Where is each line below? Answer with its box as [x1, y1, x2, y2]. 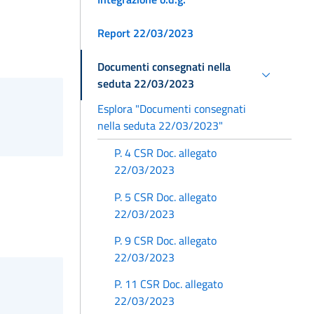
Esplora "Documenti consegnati [97, 100, 246, 117]
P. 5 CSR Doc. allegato [114, 188, 217, 205]
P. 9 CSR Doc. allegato [114, 231, 217, 249]
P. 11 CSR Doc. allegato [114, 275, 223, 293]
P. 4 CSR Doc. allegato [114, 144, 217, 162]
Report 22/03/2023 [97, 24, 193, 41]
